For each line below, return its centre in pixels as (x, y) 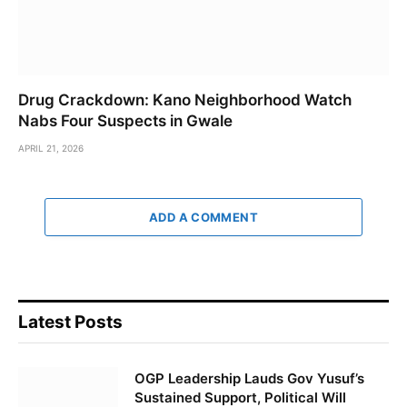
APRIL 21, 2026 (51, 148)
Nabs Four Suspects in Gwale (125, 120)
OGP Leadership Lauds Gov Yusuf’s (249, 378)
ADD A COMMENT (203, 217)
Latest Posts (70, 322)
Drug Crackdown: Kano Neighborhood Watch (185, 99)
